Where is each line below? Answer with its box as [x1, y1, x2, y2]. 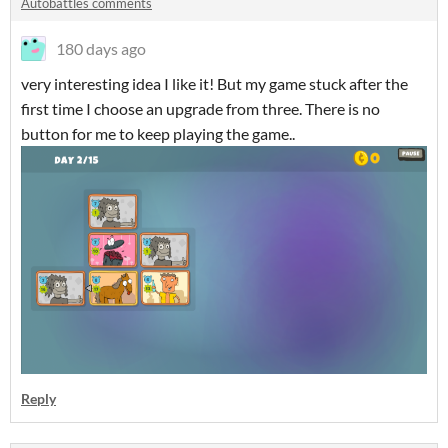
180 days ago [56, 39, 146, 59]
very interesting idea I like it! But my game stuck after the [21, 74, 408, 94]
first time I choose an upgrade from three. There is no [21, 99, 380, 119]
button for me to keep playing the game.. [21, 124, 295, 144]
